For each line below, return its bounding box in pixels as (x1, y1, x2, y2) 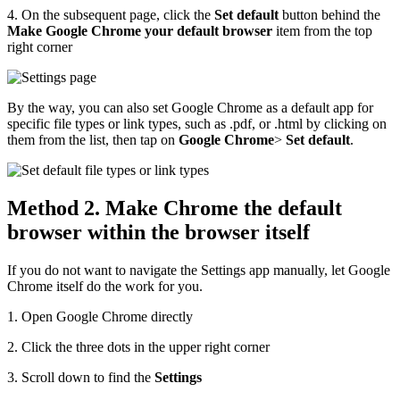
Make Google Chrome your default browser (7, 22, 272, 38)
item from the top (272, 22, 372, 38)
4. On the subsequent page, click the (7, 6, 214, 22)
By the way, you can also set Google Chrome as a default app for (7, 99, 373, 115)
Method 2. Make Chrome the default (7, 196, 342, 220)
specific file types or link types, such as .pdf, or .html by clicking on (7, 115, 387, 131)
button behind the (279, 6, 380, 22)
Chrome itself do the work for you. (7, 278, 203, 294)
